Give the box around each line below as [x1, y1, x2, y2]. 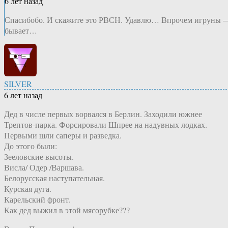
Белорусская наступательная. [4, 173, 105, 184]
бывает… [5, 25, 37, 36]
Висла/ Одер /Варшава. [4, 162, 84, 173]
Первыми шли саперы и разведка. [4, 130, 122, 141]
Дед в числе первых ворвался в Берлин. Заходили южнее [4, 108, 202, 120]
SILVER [4, 78, 32, 90]
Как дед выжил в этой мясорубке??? [4, 205, 130, 216]
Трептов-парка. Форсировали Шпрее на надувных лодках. [4, 119, 207, 130]
